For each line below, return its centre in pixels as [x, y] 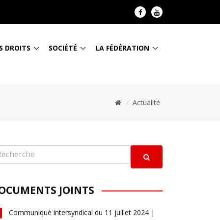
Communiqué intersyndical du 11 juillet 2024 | [82, 212]
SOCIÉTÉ [63, 48]
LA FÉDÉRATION [122, 48]
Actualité [146, 102]
